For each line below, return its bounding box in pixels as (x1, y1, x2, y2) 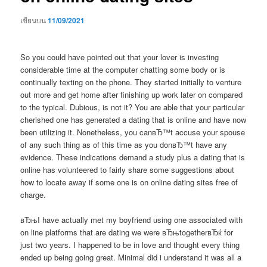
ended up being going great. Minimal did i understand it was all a (20, 252, 242, 263)
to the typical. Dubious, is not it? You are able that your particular (20, 101, 245, 113)
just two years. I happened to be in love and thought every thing (20, 239, 240, 251)
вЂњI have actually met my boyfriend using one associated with (20, 214, 243, 226)
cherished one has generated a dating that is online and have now (20, 114, 247, 126)
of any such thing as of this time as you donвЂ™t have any (20, 139, 228, 151)
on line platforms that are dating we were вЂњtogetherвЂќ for (20, 226, 234, 238)
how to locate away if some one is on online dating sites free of (20, 176, 238, 188)
